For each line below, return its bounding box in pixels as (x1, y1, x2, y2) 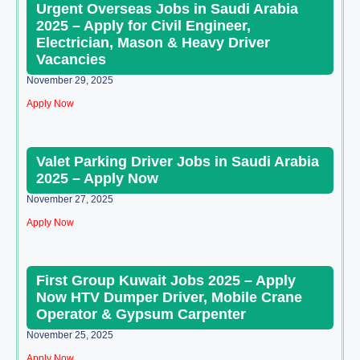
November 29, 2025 (27, 75, 113, 87)
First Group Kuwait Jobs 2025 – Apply (36, 272, 296, 289)
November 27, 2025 (27, 194, 113, 206)
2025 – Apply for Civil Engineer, (36, 18, 251, 35)
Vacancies (36, 51, 106, 68)
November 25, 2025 (27, 329, 113, 342)
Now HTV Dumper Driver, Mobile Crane (36, 289, 302, 306)
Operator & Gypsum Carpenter (36, 306, 246, 323)
